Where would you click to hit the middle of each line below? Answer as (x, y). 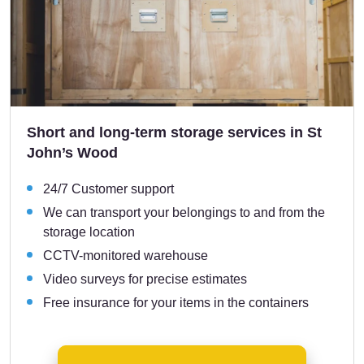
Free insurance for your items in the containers (176, 302)
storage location (89, 232)
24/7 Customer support (108, 188)
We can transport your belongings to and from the (184, 212)
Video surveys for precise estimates (145, 279)
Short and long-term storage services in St (174, 132)
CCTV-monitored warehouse (126, 255)
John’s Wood (72, 152)
